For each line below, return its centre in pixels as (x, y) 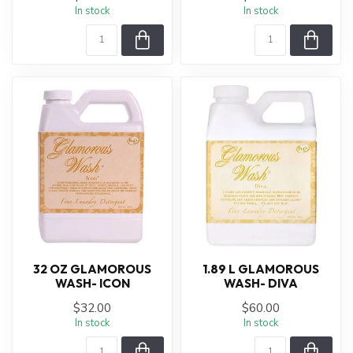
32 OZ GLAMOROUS (92, 269)
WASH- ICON (92, 283)
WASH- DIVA (261, 283)
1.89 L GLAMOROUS (261, 269)
